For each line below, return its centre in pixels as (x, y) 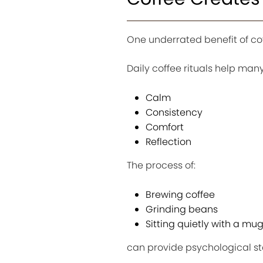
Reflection (168, 142)
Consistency (174, 113)
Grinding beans (181, 210)
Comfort (164, 127)
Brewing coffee (180, 195)
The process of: (161, 166)
